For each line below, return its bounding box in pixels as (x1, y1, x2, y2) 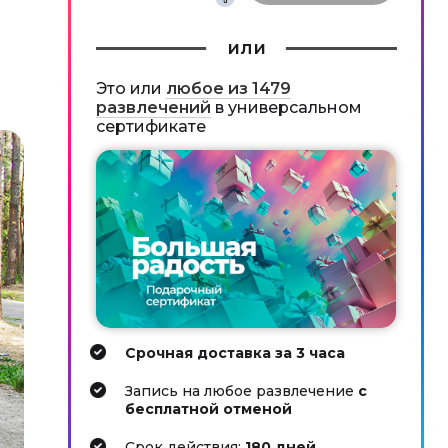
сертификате (95, 117, 206, 136)
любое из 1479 (165, 79, 291, 98)
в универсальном (210, 98, 362, 117)
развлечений (95, 98, 211, 117)
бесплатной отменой (125, 400, 292, 418)
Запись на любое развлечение (125, 382, 358, 400)
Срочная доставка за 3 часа (125, 344, 345, 362)
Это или (95, 79, 166, 98)
